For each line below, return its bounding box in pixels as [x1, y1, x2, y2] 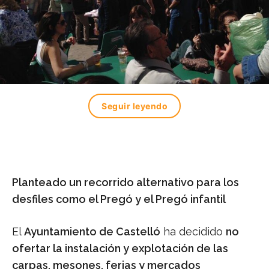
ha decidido [160, 225, 226, 238]
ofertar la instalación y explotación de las [12, 242, 228, 255]
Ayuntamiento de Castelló [24, 225, 160, 238]
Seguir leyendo [101, 101, 168, 112]
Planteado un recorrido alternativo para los [12, 176, 239, 189]
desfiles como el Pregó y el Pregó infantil [12, 193, 226, 206]
